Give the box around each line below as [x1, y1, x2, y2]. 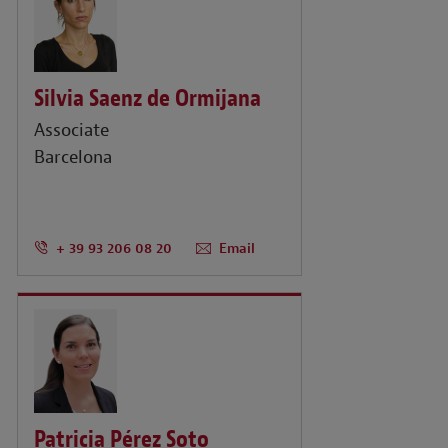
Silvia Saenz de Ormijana [33, 82, 261, 113]
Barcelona [33, 146, 112, 170]
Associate [33, 119, 109, 143]
